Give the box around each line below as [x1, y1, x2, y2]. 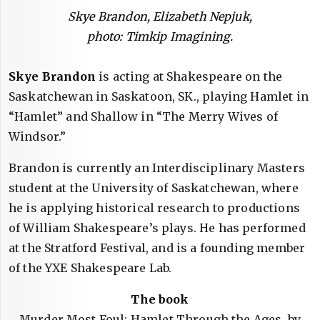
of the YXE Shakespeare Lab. [9, 261, 172, 275]
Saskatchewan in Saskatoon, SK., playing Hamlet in [9, 89, 309, 104]
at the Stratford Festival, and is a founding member [9, 241, 306, 255]
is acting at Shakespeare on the [95, 69, 283, 84]
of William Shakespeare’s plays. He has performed [9, 221, 306, 235]
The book [131, 292, 189, 306]
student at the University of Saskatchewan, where [9, 181, 299, 195]
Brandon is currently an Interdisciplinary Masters [9, 161, 305, 175]
